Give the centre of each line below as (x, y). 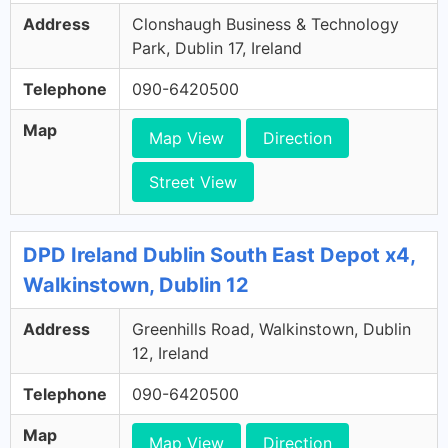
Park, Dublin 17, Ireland (217, 48)
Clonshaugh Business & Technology (265, 24)
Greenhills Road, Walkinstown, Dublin (271, 329)
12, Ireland (170, 353)
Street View (193, 182)
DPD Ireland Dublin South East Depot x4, (219, 255)
